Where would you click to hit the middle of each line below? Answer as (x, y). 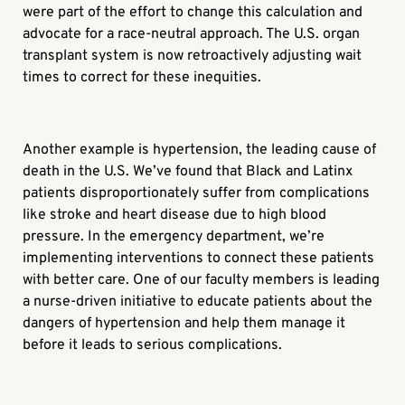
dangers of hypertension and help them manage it (184, 323)
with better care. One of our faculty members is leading (202, 280)
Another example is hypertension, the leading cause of (200, 150)
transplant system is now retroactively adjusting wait (193, 56)
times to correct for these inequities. (142, 77)
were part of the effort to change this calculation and (193, 12)
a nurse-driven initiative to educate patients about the (198, 301)
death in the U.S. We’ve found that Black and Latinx (188, 171)
